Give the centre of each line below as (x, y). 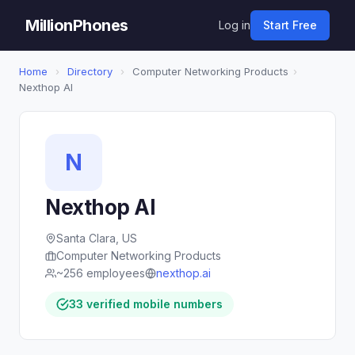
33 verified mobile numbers (146, 304)
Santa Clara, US (97, 238)
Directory (90, 71)
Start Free (290, 25)
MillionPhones (77, 25)
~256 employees (101, 273)
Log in (235, 25)
